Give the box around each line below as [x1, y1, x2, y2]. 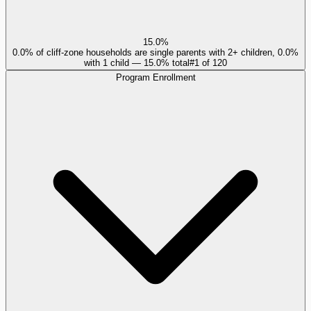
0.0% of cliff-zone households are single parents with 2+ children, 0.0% [12, 47, 299, 58]
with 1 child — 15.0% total [84, 57, 190, 68]
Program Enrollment [115, 72, 196, 83]
